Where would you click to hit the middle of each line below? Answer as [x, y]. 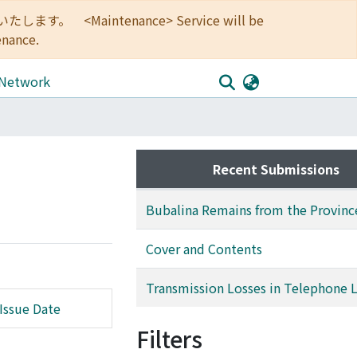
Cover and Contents [204, 249]
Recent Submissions [276, 169]
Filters [169, 339]
